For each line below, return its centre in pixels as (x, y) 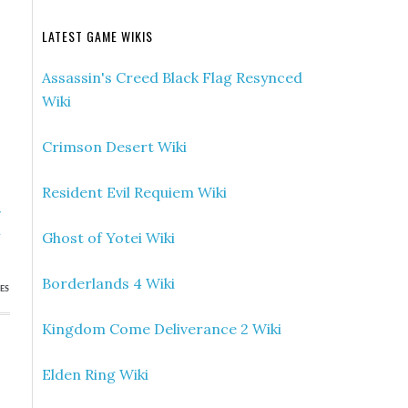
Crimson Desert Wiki (114, 147)
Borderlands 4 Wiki (108, 283)
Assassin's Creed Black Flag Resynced (172, 77)
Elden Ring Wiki (95, 374)
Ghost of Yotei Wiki (108, 238)
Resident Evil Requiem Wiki (134, 192)
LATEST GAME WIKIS (97, 36)
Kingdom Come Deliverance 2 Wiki (162, 329)
